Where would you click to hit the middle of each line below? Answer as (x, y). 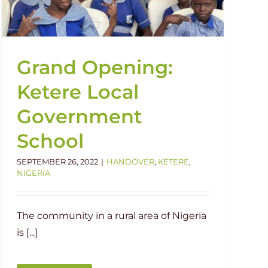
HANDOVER (130, 161)
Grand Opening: (95, 67)
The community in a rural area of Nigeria (112, 215)
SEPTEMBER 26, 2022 (57, 161)
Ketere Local (78, 92)
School (50, 141)
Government (80, 116)
